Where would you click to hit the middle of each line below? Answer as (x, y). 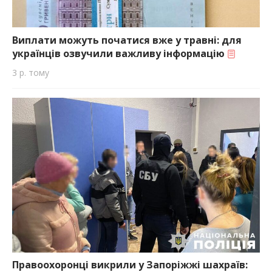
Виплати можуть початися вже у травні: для (127, 40)
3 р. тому (31, 72)
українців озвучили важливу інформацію (120, 53)
